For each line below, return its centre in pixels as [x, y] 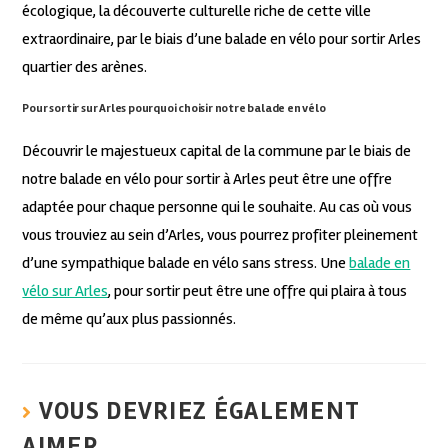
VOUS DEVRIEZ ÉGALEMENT [199, 410]
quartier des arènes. [85, 66]
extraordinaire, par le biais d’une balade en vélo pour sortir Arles [222, 38]
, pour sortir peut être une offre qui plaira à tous [258, 290]
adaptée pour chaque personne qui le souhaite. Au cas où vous [217, 206]
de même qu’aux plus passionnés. [129, 318]
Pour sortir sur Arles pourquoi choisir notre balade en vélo [174, 108]
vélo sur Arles [65, 290]
